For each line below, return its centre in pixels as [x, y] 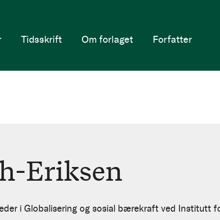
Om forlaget [107, 39]
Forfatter [172, 39]
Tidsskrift [41, 39]
